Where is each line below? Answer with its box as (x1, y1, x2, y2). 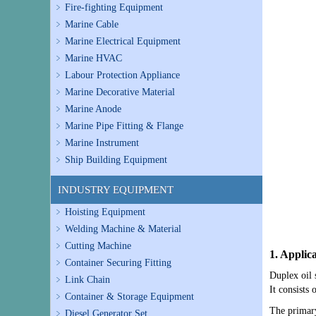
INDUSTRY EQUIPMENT (58, 184, 174, 195)
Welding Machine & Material (65, 224, 181, 234)
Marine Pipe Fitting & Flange (65, 121, 183, 131)
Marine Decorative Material (65, 87, 175, 97)
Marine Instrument (65, 138, 139, 148)
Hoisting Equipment (65, 207, 145, 217)
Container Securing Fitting (65, 257, 171, 268)
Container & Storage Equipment (65, 291, 194, 302)
